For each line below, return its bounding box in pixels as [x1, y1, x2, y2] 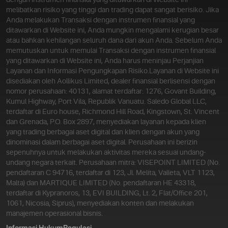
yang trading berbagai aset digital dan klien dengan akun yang [6, 129, 199, 136]
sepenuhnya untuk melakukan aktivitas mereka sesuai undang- [6, 149, 206, 157]
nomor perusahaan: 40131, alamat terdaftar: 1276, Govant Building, [6, 88, 216, 96]
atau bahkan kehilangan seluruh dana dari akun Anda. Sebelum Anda [6, 37, 222, 45]
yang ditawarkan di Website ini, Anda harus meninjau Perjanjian [6, 58, 204, 65]
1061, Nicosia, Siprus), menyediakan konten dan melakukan [6, 200, 194, 208]
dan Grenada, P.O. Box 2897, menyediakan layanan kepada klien [6, 119, 206, 126]
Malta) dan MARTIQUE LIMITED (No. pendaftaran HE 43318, [6, 180, 196, 187]
